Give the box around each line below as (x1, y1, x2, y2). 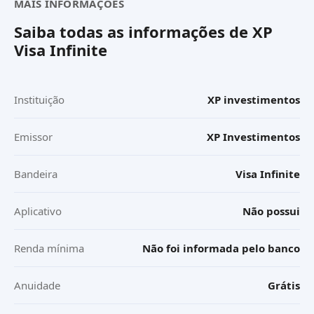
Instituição (14, 93, 64, 107)
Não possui (243, 204, 300, 219)
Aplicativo (14, 204, 62, 219)
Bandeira (14, 167, 57, 182)
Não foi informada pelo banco (142, 241, 300, 256)
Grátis (268, 278, 300, 293)
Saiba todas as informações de (14, 21, 252, 43)
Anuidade (14, 278, 60, 293)
